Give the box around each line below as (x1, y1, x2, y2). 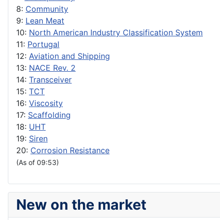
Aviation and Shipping (29, 51, 110, 61)
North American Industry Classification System (29, 27, 203, 38)
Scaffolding (28, 110, 71, 120)
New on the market (16, 196, 146, 214)
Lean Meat (26, 16, 64, 26)
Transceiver (29, 75, 72, 85)
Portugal (27, 39, 59, 50)
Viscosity (29, 98, 63, 109)
